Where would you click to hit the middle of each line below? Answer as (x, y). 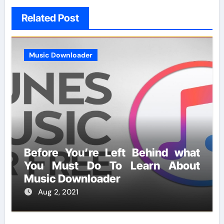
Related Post (50, 18)
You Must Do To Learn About (112, 166)
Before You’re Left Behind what (112, 153)
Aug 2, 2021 (58, 192)
